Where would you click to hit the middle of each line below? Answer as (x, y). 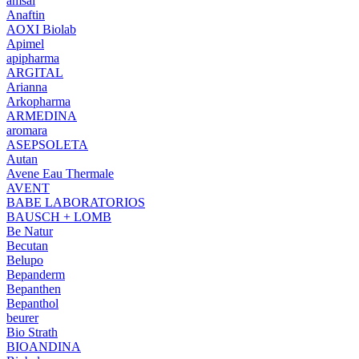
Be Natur (30, 231)
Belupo (25, 260)
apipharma (33, 58)
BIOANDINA (44, 347)
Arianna (27, 87)
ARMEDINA (42, 116)
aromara (27, 130)
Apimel (25, 44)
